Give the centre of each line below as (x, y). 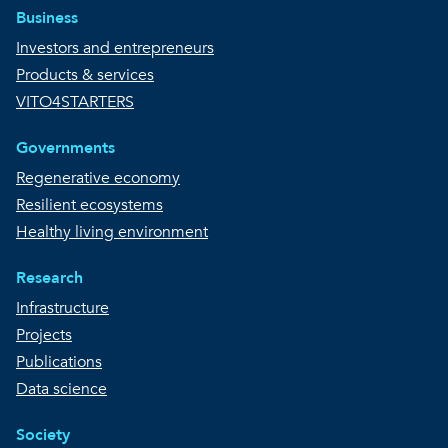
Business (47, 18)
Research (49, 278)
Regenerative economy (98, 178)
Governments (65, 148)
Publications (59, 362)
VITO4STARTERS (75, 102)
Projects (44, 335)
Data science (61, 389)
